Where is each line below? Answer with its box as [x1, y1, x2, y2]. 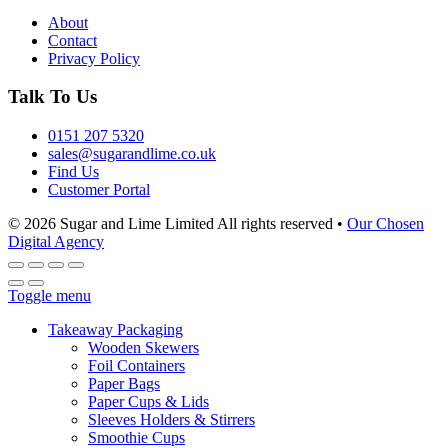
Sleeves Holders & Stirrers [88, 411, 255, 429]
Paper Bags [88, 375, 160, 393]
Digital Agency [8, 233, 104, 251]
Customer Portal [48, 181, 150, 199]
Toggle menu [8, 287, 91, 305]
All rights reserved [217, 215, 333, 233]
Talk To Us [8, 86, 97, 108]
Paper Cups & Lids [88, 393, 209, 411]
